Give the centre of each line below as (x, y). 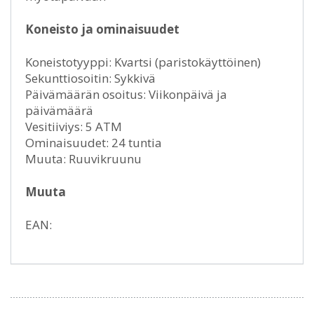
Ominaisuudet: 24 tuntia (94, 142)
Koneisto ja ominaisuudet (102, 29)
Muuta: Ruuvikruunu (83, 158)
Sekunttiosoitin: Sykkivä (90, 78)
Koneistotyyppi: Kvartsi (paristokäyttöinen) (143, 62)
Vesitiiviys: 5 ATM (74, 126)
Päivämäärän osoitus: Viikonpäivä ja (126, 94)
